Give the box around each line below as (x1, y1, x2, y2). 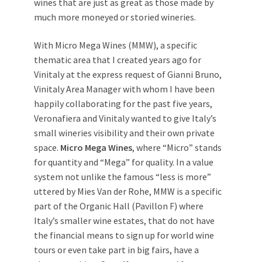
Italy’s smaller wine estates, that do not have (34, 215, 215, 226)
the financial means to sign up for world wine (34, 229, 214, 241)
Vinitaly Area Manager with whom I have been (34, 83, 215, 95)
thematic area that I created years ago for (34, 54, 201, 65)
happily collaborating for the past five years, (34, 98, 212, 109)
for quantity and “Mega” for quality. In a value (34, 156, 213, 168)
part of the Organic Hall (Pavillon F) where (34, 200, 204, 212)
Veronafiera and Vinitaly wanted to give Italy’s (34, 112, 216, 124)
